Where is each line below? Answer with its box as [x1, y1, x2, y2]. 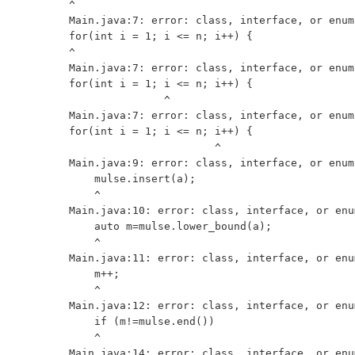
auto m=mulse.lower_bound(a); [69, 220, 94, 232]
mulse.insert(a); [69, 173, 94, 185]
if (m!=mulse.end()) [69, 315, 94, 327]
